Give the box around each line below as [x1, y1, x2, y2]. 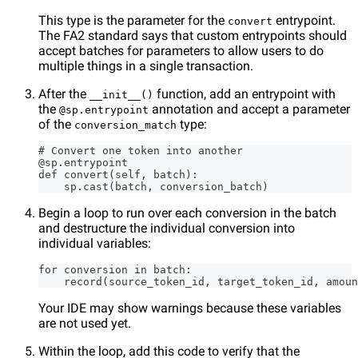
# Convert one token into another [38, 145, 243, 157]
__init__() [89, 89, 153, 101]
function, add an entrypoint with [153, 86, 336, 102]
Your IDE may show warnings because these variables [38, 300, 341, 316]
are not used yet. [38, 316, 131, 332]
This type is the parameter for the [38, 13, 228, 29]
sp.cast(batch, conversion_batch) [38, 181, 268, 193]
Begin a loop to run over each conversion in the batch [38, 205, 336, 221]
